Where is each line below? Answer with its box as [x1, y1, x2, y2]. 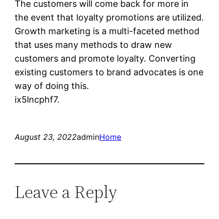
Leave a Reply [15, 179, 118, 204]
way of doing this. [15, 80, 89, 91]
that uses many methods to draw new [15, 39, 173, 50]
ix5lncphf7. [15, 94, 60, 105]
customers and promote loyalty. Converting [15, 53, 196, 64]
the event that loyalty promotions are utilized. [15, 12, 204, 22]
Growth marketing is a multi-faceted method [15, 25, 200, 36]
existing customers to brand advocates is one [15, 66, 204, 77]
